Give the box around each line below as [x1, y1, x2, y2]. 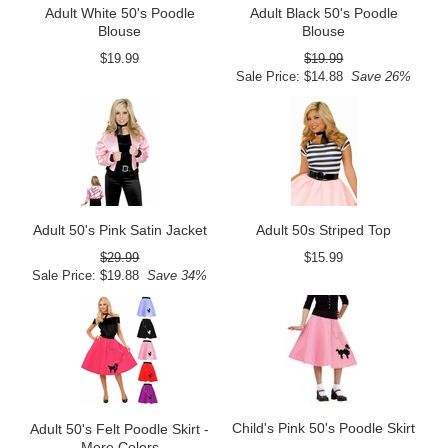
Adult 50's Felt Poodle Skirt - [30, 420, 210, 437]
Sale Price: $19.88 [32, 267, 140, 283]
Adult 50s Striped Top [256, 221, 392, 238]
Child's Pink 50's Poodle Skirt [232, 419, 416, 436]
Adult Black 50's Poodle [249, 4, 398, 21]
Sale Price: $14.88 [236, 68, 344, 84]
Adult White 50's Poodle [44, 4, 195, 21]
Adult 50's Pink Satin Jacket [32, 221, 207, 238]
